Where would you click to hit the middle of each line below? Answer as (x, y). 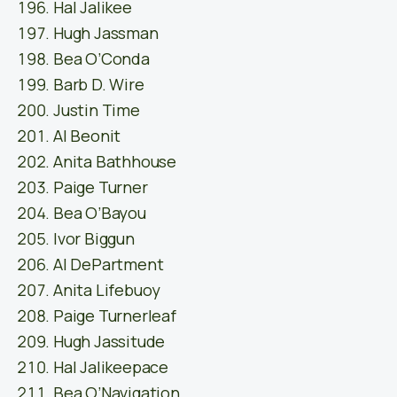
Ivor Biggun (94, 239)
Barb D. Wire (99, 85)
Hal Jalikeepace (111, 367)
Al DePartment (109, 265)
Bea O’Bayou (100, 213)
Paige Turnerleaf (115, 316)
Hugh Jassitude (109, 342)
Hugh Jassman (106, 33)
